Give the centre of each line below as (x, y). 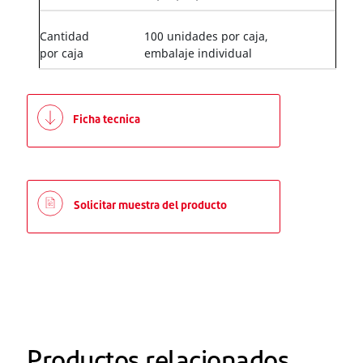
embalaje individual (198, 53)
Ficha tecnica (107, 120)
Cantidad (64, 36)
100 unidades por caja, (206, 36)
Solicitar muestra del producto (150, 206)
